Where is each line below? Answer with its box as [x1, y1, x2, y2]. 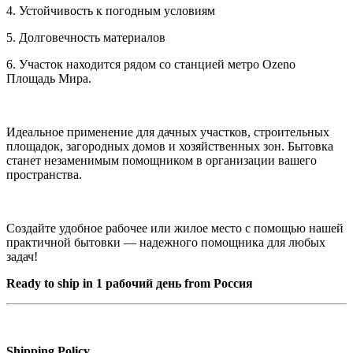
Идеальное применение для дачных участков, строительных [6, 125, 329, 139]
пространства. [6, 168, 82, 182]
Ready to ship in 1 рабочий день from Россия [6, 277, 253, 291]
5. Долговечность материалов [6, 31, 165, 45]
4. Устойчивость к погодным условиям [6, 4, 215, 18]
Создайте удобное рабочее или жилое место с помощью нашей [6, 221, 344, 236]
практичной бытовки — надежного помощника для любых [6, 236, 325, 250]
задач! [6, 250, 38, 264]
